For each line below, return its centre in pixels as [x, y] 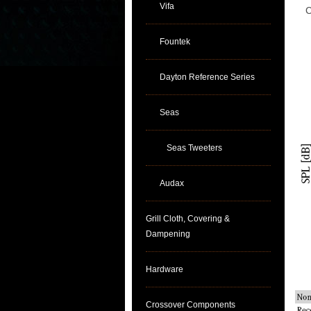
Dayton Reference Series [207, 77]
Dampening [168, 234]
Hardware [165, 269]
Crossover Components [191, 305]
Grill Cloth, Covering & [188, 219]
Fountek [175, 42]
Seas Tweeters [194, 148]
